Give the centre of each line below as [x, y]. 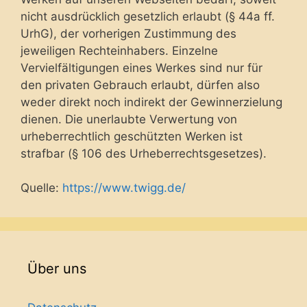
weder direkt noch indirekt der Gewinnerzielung [151, 102]
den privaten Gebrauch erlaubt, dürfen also [140, 85]
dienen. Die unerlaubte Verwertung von [129, 119]
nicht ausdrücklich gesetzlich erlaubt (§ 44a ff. [148, 16]
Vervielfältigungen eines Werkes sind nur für [142, 67]
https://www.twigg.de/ [124, 188]
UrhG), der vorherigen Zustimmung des [128, 33]
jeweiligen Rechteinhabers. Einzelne [119, 50]
